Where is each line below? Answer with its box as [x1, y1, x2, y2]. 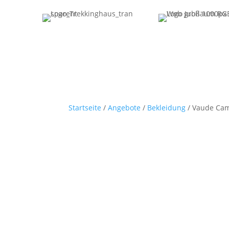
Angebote [108, 102, 141, 112]
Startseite [68, 102, 102, 112]
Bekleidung [147, 102, 186, 112]
